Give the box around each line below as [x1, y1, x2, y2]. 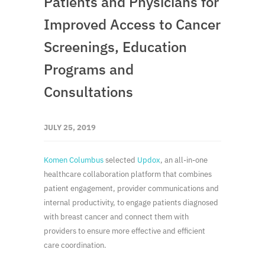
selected [104, 155, 137, 166]
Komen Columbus [44, 155, 104, 166]
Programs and [44, 60, 134, 79]
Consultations [44, 82, 133, 102]
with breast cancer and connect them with [44, 212, 189, 222]
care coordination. [44, 240, 106, 251]
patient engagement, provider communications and [44, 183, 219, 194]
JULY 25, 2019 [44, 122, 96, 133]
